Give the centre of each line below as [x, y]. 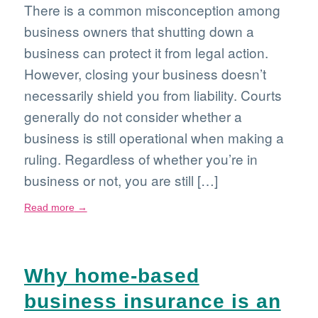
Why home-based [111, 275]
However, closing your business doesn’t [145, 74]
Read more [49, 208]
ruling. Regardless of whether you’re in [141, 159]
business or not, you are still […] [121, 180]
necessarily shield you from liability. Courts [153, 95]
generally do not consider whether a [133, 116]
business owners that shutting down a [139, 31]
